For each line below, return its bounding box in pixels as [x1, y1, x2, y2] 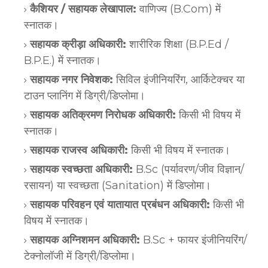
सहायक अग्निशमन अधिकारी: [30, 233, 140, 246]
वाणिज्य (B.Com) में [136, 2, 221, 16]
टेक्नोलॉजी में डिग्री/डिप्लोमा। [24, 249, 136, 263]
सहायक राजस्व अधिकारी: [30, 143, 128, 157]
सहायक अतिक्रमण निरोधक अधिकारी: [30, 108, 176, 121]
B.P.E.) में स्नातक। [24, 53, 101, 67]
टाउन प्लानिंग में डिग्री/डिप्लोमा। [24, 89, 145, 102]
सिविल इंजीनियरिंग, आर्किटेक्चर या [113, 72, 245, 86]
